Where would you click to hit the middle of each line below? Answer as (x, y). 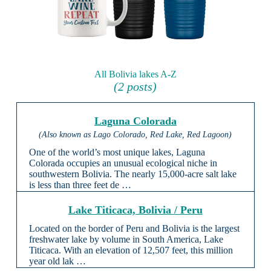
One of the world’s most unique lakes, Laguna (117, 152)
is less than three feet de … (80, 185)
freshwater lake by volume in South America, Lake (126, 240)
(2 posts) (135, 86)
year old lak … (57, 261)
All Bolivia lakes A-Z (135, 74)
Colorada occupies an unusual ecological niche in (123, 163)
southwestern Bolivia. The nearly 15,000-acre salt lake (132, 174)
